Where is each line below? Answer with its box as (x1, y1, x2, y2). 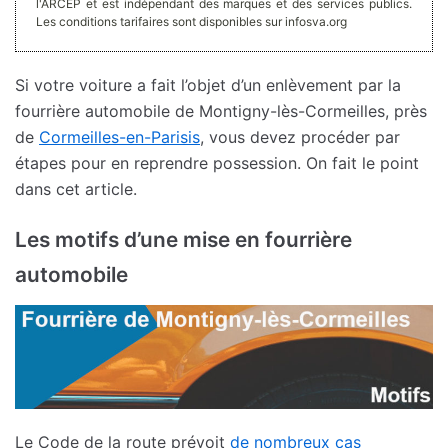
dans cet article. (15, 178, 137, 199)
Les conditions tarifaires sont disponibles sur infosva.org (36, 13, 347, 29)
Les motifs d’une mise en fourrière (15, 226, 352, 252)
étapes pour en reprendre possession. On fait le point (15, 152, 419, 173)
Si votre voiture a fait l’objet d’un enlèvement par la (15, 74, 401, 95)
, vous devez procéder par (200, 126, 400, 147)
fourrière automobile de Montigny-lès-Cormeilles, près (15, 100, 427, 121)
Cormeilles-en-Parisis (39, 126, 200, 147)
